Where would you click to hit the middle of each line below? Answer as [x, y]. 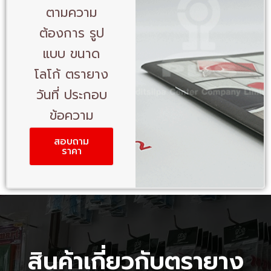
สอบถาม [71, 142]
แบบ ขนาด [71, 54]
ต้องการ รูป [71, 34]
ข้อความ [71, 116]
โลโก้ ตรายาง [71, 75]
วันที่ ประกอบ [71, 95]
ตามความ [71, 13]
